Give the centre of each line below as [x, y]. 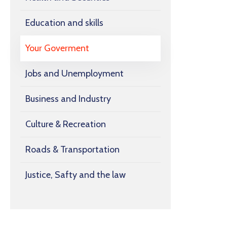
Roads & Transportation [72, 150]
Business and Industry [68, 99]
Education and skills [64, 23]
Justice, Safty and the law [75, 175]
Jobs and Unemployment [74, 74]
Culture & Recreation [66, 124]
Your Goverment [57, 48]
